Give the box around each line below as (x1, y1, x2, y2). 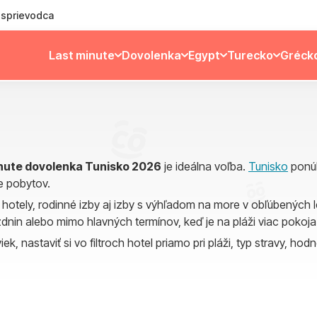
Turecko (226, 48, 273, 62)
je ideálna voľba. (161, 159, 248, 173)
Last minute (48, 48, 115, 62)
